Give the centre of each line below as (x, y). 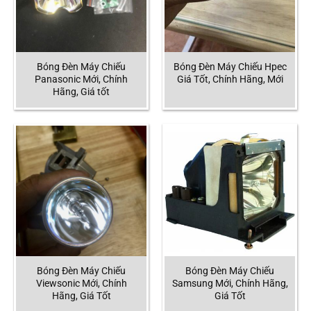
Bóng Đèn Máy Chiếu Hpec (230, 67)
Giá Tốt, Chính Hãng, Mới (230, 80)
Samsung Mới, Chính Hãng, (230, 284)
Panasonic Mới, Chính (81, 80)
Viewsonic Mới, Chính (81, 284)
